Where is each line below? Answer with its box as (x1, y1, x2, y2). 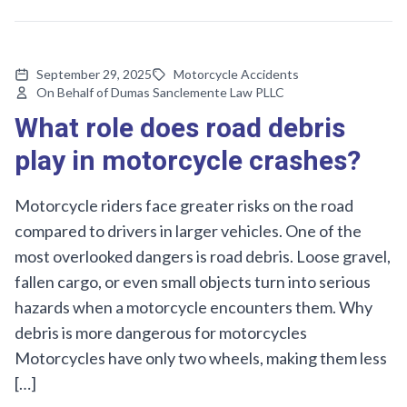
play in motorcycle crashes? (15, 141, 361, 182)
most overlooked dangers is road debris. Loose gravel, (15, 245, 391, 266)
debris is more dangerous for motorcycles (15, 322, 307, 342)
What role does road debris (15, 108, 345, 149)
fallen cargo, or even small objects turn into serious (15, 271, 371, 292)
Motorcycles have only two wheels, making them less (15, 347, 387, 368)
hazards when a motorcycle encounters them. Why (15, 296, 372, 317)
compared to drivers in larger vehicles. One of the (15, 220, 362, 241)
